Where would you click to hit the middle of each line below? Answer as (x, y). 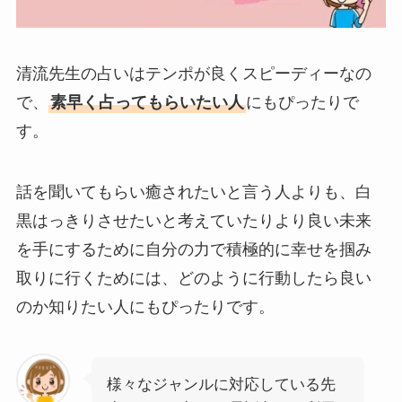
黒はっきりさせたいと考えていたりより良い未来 (193, 221)
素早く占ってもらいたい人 (147, 103)
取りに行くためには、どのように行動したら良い (193, 279)
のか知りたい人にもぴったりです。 (145, 307)
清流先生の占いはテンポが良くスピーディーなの (193, 74)
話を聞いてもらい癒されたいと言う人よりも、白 (193, 192)
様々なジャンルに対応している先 (221, 384)
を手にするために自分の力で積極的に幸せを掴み (193, 250)
